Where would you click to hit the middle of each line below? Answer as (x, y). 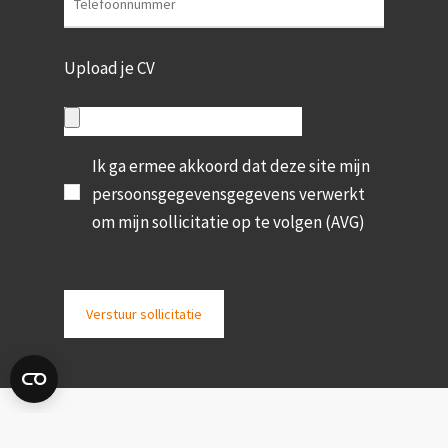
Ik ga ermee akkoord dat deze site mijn (231, 166)
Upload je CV (110, 67)
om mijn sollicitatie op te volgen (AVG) (229, 222)
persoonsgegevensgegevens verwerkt (229, 194)
